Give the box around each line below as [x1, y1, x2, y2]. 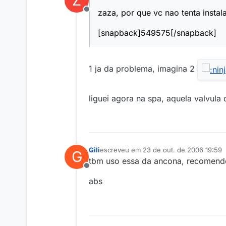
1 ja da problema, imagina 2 [89, 64, 197, 74]
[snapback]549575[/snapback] [98, 28, 216, 38]
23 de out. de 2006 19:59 [143, 146, 222, 154]
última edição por [99, 150, 153, 158]
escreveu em [100, 146, 143, 154]
